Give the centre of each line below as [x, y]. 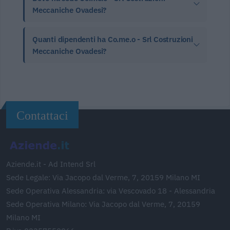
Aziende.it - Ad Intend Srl [51, 164]
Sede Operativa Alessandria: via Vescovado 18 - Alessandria [111, 190]
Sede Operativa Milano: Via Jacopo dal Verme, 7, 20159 [103, 204]
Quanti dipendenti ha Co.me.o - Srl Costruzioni [113, 39]
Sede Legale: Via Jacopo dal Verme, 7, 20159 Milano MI [103, 177]
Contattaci [42, 115]
